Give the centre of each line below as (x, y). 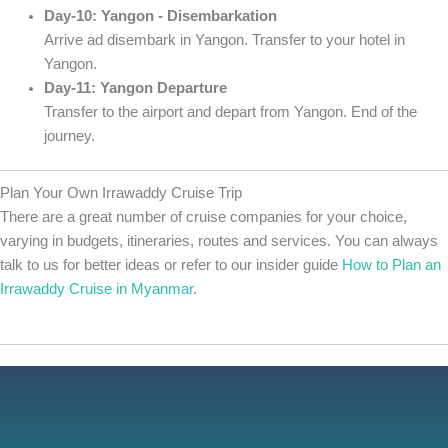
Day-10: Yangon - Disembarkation (160, 16)
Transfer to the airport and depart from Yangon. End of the (230, 112)
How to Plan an (391, 265)
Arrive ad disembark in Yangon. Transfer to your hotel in (224, 40)
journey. (69, 136)
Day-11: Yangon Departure (135, 88)
